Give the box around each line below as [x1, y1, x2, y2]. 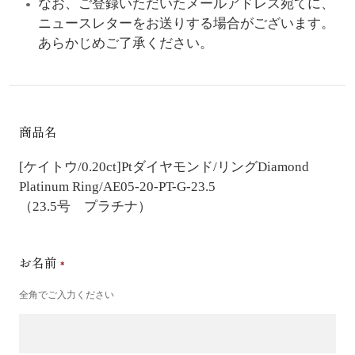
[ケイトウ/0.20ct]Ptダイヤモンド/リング [18, 158, 258, 174]
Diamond [257, 158, 309, 174]
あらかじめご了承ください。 [37, 35, 213, 51]
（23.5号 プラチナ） [18, 198, 151, 214]
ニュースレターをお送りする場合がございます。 [37, 15, 334, 31]
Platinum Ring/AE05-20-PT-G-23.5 [18, 178, 216, 194]
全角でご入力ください [18, 288, 114, 300]
